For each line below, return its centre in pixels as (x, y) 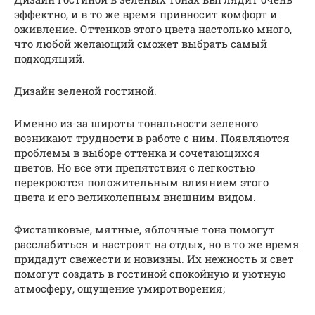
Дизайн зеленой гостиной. (85, 90)
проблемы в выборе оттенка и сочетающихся (137, 152)
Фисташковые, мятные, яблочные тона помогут (144, 229)
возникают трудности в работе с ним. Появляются (152, 137)
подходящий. (50, 58)
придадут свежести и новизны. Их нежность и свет (154, 258)
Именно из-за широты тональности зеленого (136, 123)
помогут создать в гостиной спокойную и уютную (150, 273)
